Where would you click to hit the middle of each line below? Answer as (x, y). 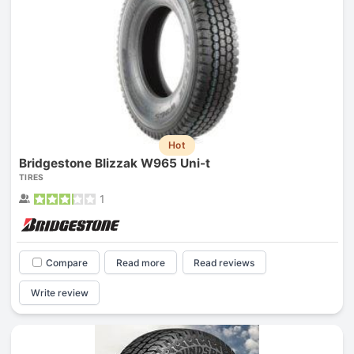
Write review (59, 293)
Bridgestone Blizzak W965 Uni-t (114, 163)
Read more (141, 262)
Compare (66, 262)
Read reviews (224, 262)
